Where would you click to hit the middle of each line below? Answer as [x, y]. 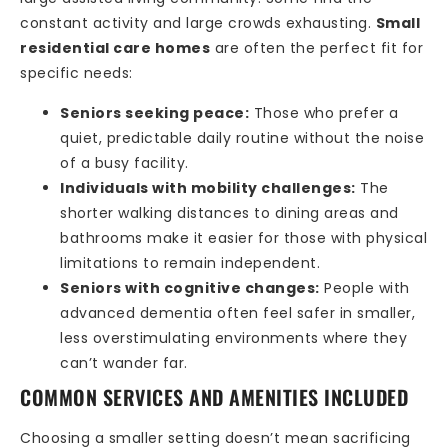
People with [364, 287]
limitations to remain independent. [190, 262]
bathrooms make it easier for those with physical [243, 237]
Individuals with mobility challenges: [208, 187]
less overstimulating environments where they [233, 337]
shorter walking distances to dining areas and [229, 212]
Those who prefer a [324, 112]
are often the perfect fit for [316, 48]
